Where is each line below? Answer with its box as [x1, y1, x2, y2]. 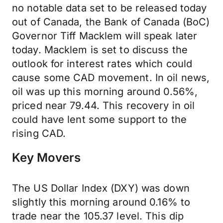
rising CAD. [12, 127, 66, 139]
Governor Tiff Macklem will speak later [12, 30, 198, 42]
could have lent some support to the [12, 113, 187, 125]
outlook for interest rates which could [12, 58, 193, 70]
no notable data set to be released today [12, 2, 207, 14]
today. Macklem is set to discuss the [12, 44, 188, 56]
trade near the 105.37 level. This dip [12, 210, 184, 222]
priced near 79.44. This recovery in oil [12, 100, 195, 111]
